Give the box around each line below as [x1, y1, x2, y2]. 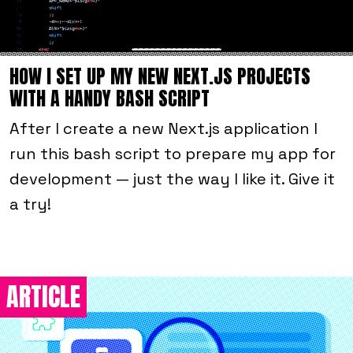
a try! [9, 194, 51, 215]
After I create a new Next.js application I [9, 118, 318, 139]
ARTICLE [6, 277, 80, 317]
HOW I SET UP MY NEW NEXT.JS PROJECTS [9, 62, 310, 91]
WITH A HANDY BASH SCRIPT [9, 84, 210, 113]
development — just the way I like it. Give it [9, 169, 335, 190]
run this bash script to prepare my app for [9, 143, 336, 165]
